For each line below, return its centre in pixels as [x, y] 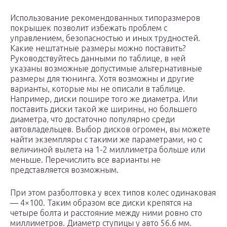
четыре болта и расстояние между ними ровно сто [106, 213]
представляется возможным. [64, 170]
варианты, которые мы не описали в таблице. [98, 89]
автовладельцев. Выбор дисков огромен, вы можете [110, 129]
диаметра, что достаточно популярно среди [92, 119]
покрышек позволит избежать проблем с [89, 28]
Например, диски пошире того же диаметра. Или [104, 99]
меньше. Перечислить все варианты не [85, 160]
